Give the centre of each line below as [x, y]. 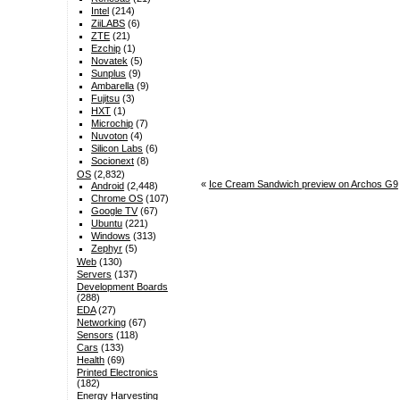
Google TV [115, 211]
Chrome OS [117, 199]
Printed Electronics [117, 373]
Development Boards [122, 287]
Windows [111, 236]
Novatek [110, 61]
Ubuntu [107, 224]
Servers [94, 275]
